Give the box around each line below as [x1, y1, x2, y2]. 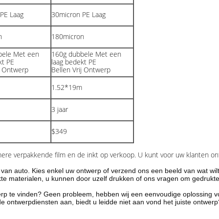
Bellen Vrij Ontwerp [51, 65, 110, 74]
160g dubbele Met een [51, 49, 121, 59]
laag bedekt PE [51, 57, 96, 66]
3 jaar [51, 105, 68, 114]
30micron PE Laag [51, 10, 106, 19]
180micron [51, 32, 84, 41]
